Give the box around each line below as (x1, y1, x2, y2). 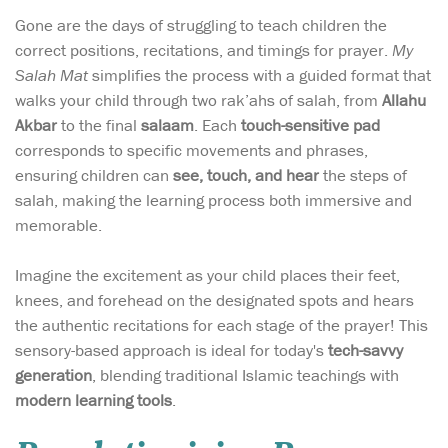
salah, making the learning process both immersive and (15, 188, 412, 211)
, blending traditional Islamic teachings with (92, 363, 399, 386)
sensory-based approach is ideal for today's (15, 338, 328, 361)
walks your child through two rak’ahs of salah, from (15, 88, 382, 111)
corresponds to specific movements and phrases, (15, 138, 368, 161)
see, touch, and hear (173, 163, 319, 186)
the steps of (319, 163, 407, 186)
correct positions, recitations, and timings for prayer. (15, 38, 392, 61)
